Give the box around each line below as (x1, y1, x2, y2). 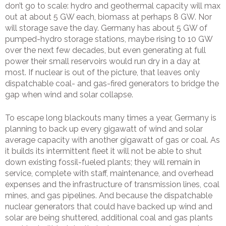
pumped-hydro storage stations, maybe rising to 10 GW (5, 34, 212, 44)
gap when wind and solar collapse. (5, 90, 133, 100)
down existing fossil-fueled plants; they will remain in (5, 157, 200, 167)
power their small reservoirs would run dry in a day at (5, 56, 200, 67)
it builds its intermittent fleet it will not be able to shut (5, 146, 202, 156)
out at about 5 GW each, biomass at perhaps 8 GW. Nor (5, 12, 212, 22)
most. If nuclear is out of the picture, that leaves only (5, 68, 200, 78)
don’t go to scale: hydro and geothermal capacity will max (5, 1, 220, 11)
